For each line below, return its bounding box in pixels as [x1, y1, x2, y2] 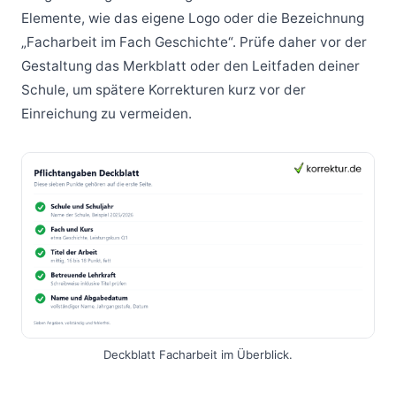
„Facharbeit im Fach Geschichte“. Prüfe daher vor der [21, 33, 367, 50]
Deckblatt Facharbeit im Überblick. [103, 347, 293, 362]
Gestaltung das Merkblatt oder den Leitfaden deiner [21, 57, 360, 74]
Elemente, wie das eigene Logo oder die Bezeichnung [21, 9, 364, 27]
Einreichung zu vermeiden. [21, 104, 192, 122]
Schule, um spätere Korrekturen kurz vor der [21, 80, 306, 98]
